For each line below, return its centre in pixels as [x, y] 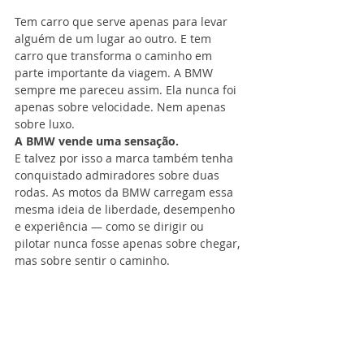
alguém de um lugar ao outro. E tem [115, 39]
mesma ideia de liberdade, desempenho [126, 210]
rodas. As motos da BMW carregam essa [126, 193]
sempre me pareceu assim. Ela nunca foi [127, 90]
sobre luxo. [45, 124]
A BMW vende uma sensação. [97, 141]
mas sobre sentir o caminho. [92, 261]
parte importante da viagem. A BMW [115, 73]
